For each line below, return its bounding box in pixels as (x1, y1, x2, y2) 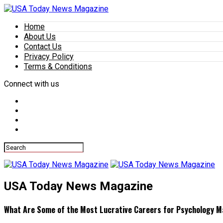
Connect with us (4, 79, 59, 89)
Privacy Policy (24, 52, 74, 61)
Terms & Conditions (24, 62, 92, 71)
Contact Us (24, 42, 62, 51)
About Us (24, 32, 56, 41)
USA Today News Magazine (4, 179, 153, 193)
